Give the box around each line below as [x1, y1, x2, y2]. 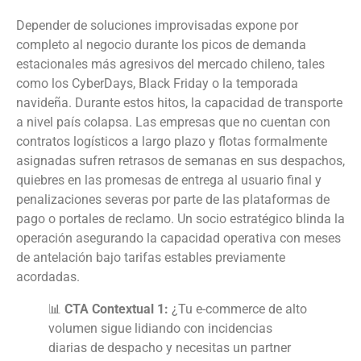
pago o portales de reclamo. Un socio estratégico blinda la [16, 211, 345, 227]
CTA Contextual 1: [64, 301, 168, 317]
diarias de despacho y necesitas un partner [48, 340, 291, 356]
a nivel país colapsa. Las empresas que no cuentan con [16, 114, 330, 131]
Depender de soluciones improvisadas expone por [16, 18, 298, 34]
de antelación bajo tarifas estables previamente [16, 250, 285, 266]
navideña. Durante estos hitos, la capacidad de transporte [16, 95, 342, 111]
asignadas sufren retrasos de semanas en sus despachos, [16, 153, 345, 169]
